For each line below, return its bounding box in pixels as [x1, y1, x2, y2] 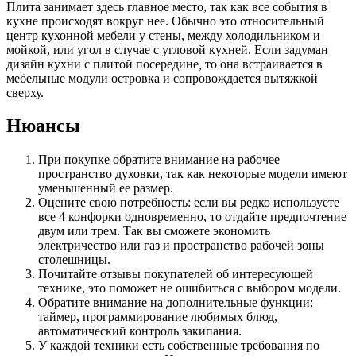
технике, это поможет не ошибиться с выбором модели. [38, 281, 341, 296]
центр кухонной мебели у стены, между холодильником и [6, 28, 320, 42]
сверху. [6, 85, 44, 99]
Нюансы [6, 115, 80, 137]
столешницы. [38, 253, 110, 267]
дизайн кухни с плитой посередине [6, 56, 199, 71]
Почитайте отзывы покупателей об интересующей [38, 267, 313, 281]
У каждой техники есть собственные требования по [38, 339, 319, 353]
